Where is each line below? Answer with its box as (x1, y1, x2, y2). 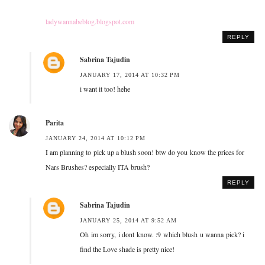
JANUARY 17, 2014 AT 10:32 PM (80, 71, 180, 78)
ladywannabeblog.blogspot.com (46, 16, 134, 26)
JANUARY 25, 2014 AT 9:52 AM (80, 216, 177, 224)
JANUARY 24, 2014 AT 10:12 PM (46, 134, 146, 141)
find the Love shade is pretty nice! (80, 244, 174, 254)
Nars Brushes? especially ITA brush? (46, 161, 150, 172)
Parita (46, 117, 64, 128)
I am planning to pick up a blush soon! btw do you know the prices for (46, 147, 244, 157)
